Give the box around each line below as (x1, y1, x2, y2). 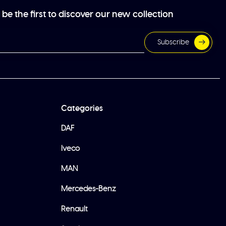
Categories (61, 104, 103, 112)
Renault (61, 205, 88, 213)
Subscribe (157, 39, 189, 46)
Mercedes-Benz (61, 185, 116, 193)
